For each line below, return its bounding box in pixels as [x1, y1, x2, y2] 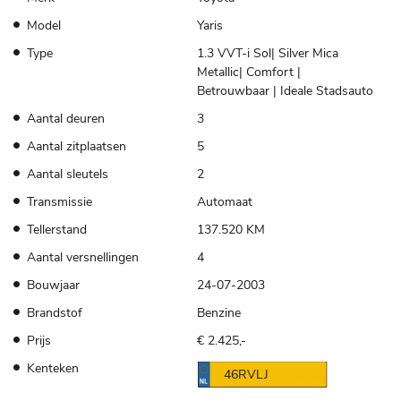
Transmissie [27, 192, 92, 210]
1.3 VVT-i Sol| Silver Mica [196, 44, 338, 62]
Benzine [196, 303, 241, 321]
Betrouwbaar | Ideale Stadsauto [196, 81, 373, 99]
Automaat [196, 192, 252, 210]
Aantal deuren [27, 109, 105, 127]
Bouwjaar [27, 276, 80, 294]
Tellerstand [27, 220, 87, 238]
